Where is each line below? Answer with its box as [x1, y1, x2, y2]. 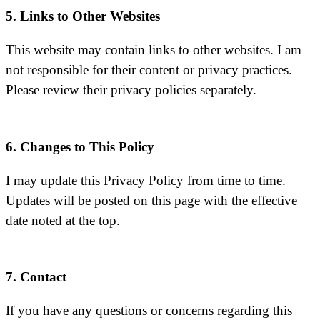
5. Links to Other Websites [6, 9, 160, 24]
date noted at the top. [6, 212, 120, 228]
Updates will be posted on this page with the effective [6, 192, 297, 208]
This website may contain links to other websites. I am [6, 42, 301, 58]
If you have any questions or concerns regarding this [6, 303, 292, 319]
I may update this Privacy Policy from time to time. [6, 172, 286, 188]
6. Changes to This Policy [6, 139, 154, 154]
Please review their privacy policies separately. [6, 82, 256, 98]
